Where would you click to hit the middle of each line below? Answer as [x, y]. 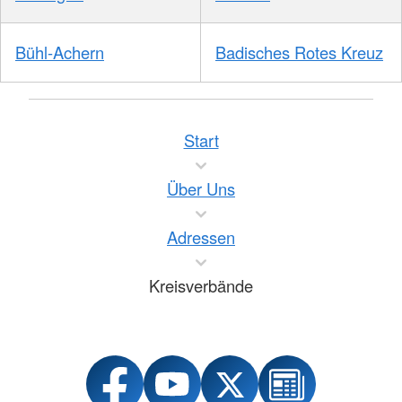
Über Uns [201, 189]
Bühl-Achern [60, 52]
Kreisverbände [201, 286]
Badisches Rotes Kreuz [299, 52]
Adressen [201, 237]
